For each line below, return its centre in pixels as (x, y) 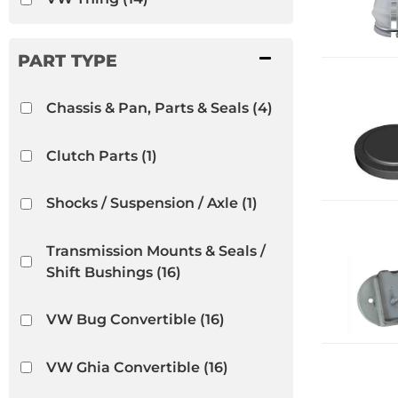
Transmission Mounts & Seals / (155, 251)
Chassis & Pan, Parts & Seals (147, 107)
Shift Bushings (99, 272)
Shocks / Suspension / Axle (142, 203)
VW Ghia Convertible (123, 367)
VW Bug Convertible (121, 320)
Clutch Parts (92, 155)
